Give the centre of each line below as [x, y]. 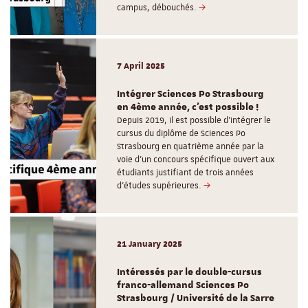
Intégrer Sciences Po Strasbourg [191, 94]
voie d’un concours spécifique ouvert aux [196, 159]
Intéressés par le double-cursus [190, 272]
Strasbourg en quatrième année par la [191, 146]
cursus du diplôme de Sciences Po [181, 133]
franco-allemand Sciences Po [183, 285]
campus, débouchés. [158, 7]
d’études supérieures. [161, 185]
